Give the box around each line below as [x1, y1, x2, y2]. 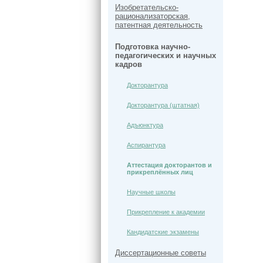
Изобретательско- [115, 3, 178, 12]
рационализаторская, [115, 12, 190, 21]
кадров [115, 60, 142, 69]
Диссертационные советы [115, 248, 206, 257]
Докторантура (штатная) [127, 102, 200, 109]
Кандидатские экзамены [127, 228, 199, 235]
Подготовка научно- [115, 42, 190, 51]
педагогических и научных [115, 51, 216, 60]
